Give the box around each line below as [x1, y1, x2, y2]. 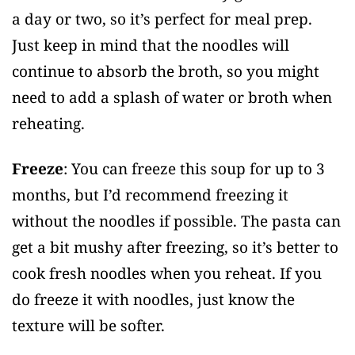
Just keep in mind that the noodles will [12, 34, 289, 55]
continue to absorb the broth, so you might [12, 60, 319, 82]
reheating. [12, 113, 85, 134]
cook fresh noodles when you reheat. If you [12, 262, 322, 284]
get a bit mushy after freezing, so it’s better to [12, 236, 338, 258]
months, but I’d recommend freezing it [12, 184, 288, 205]
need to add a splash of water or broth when [12, 86, 332, 108]
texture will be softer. [12, 315, 165, 336]
